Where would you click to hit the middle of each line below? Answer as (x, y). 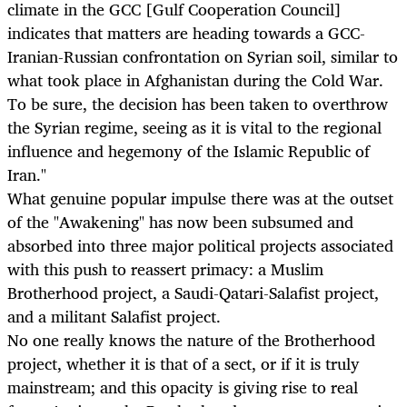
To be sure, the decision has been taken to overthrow (198, 104)
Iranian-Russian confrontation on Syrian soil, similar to (203, 57)
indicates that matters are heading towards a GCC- (186, 33)
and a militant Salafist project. (114, 317)
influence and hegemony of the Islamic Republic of (189, 151)
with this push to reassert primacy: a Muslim (165, 269)
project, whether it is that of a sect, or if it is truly (184, 364)
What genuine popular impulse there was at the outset (200, 199)
